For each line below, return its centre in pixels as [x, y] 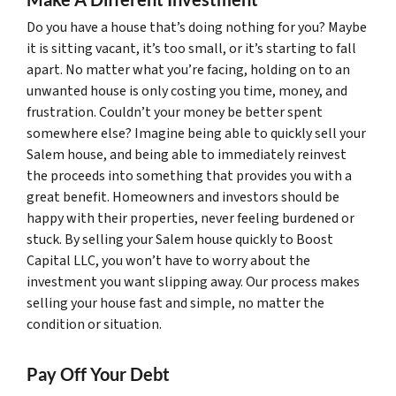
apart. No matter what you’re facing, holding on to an [188, 69]
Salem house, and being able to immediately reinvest [187, 154]
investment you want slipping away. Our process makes [193, 282]
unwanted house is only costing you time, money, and [187, 91]
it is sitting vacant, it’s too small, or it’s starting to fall [191, 48]
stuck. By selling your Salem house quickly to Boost [180, 239]
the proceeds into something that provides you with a [189, 175]
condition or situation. [94, 324]
